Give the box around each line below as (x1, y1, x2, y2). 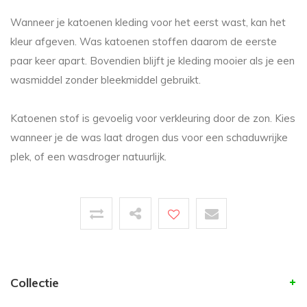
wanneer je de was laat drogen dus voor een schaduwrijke (10, 131, 288, 145)
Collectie (10, 275, 59, 291)
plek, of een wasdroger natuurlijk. (10, 150, 169, 164)
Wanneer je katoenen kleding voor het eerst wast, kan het (10, 16, 286, 29)
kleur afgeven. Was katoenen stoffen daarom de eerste (10, 35, 277, 49)
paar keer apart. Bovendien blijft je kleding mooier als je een (10, 54, 295, 68)
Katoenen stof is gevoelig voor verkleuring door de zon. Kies (10, 112, 295, 125)
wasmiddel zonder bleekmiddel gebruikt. (10, 73, 204, 87)
